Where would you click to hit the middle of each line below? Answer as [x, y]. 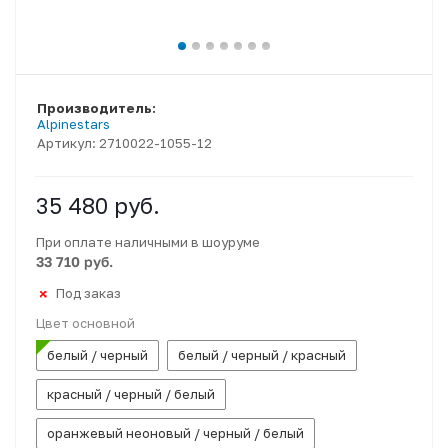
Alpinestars [73, 124]
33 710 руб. [74, 261]
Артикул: [68, 143]
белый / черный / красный [262, 355]
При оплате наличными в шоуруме [148, 242]
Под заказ [88, 292]
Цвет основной [85, 323]
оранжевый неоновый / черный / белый [175, 433]
